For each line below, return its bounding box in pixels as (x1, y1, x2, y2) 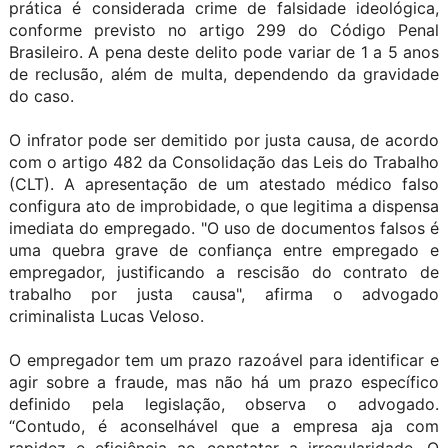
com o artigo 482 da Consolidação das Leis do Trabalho (8, 151, 440, 172)
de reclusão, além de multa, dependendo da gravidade (8, 63, 440, 84)
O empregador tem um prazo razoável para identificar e (8, 349, 440, 370)
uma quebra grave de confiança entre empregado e (8, 239, 440, 260)
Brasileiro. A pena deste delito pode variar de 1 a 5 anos (8, 41, 440, 62)
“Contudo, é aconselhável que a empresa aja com (8, 415, 440, 436)
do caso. (8, 85, 74, 106)
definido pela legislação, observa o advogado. (8, 393, 440, 414)
